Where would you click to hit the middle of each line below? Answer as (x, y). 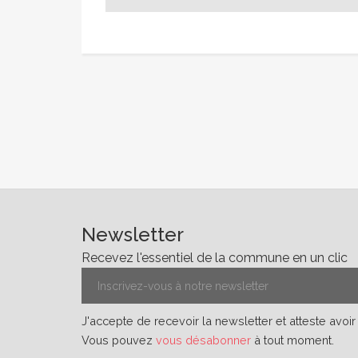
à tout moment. (292, 340)
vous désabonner (203, 340)
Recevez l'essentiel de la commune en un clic (215, 258)
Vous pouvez (119, 340)
